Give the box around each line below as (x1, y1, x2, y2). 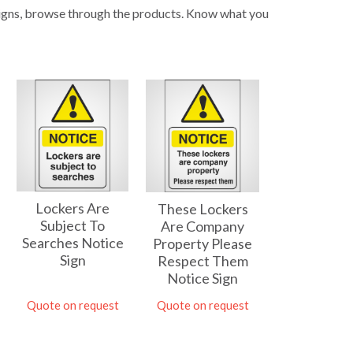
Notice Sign (167, 269, 239, 288)
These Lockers (157, 200, 248, 218)
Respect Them (157, 252, 248, 270)
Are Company (161, 217, 245, 236)
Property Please (153, 235, 253, 253)
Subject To (40, 217, 106, 235)
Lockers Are (35, 199, 110, 217)
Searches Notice (21, 234, 124, 252)
